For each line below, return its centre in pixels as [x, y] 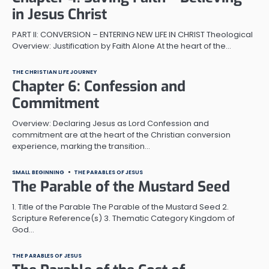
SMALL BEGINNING [38, 172]
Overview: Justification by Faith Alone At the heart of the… [122, 46]
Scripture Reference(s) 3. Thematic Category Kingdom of [123, 218]
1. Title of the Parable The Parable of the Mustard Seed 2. [120, 207]
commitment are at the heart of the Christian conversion [121, 134]
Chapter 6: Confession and [99, 86]
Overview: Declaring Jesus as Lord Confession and [110, 123]
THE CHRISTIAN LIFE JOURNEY [55, 71]
